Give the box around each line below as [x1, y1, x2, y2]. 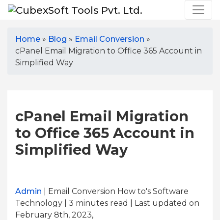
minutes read [74, 198, 128, 208]
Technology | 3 [15, 198, 74, 208]
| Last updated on [128, 198, 199, 208]
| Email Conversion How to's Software [42, 187, 189, 196]
